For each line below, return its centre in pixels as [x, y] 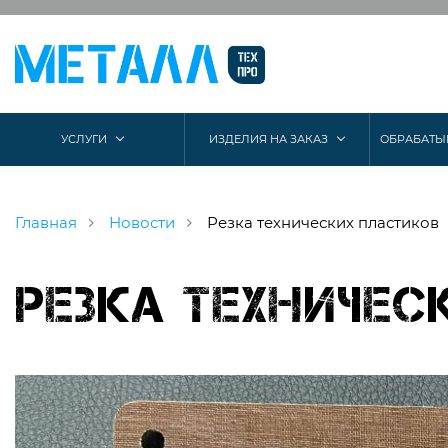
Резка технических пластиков [328, 222]
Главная [49, 222]
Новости [148, 222]
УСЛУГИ [83, 139]
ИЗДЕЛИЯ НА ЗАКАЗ [269, 139]
